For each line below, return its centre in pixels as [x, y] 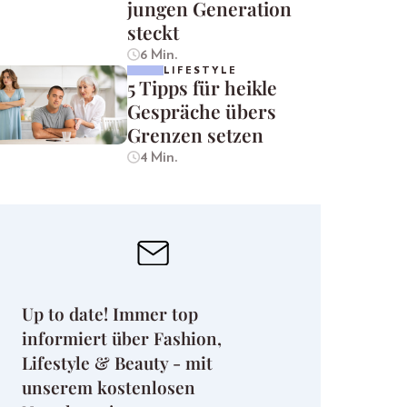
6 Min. [159, 54]
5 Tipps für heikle [202, 87]
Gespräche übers [202, 110]
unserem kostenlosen [109, 387]
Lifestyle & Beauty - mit [117, 363]
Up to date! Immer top [110, 314]
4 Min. [159, 157]
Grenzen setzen [195, 134]
